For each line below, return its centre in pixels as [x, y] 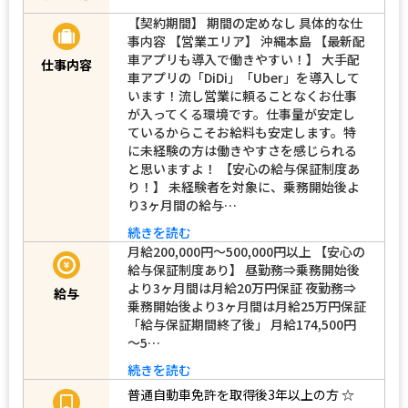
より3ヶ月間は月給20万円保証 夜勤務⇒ [242, 287]
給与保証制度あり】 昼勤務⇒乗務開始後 [244, 269]
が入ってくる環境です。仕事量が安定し [241, 113]
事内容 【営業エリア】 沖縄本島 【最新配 [246, 41]
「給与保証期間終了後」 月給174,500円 [242, 324]
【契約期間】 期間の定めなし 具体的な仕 [245, 22]
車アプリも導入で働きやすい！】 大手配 [244, 59]
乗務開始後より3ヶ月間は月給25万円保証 [247, 306]
